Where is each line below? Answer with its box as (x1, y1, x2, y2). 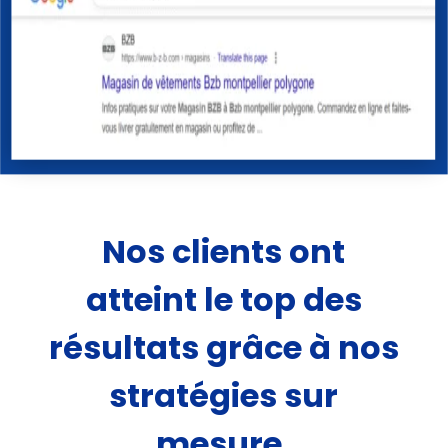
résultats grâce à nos (48, 325, 399, 371)
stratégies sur (109, 373, 339, 419)
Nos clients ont (102, 229, 346, 275)
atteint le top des (85, 277, 362, 323)
